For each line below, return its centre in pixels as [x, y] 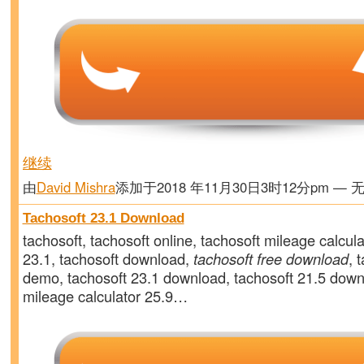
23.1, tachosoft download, [108, 258]
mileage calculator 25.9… [105, 295]
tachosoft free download [271, 258]
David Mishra [76, 187]
